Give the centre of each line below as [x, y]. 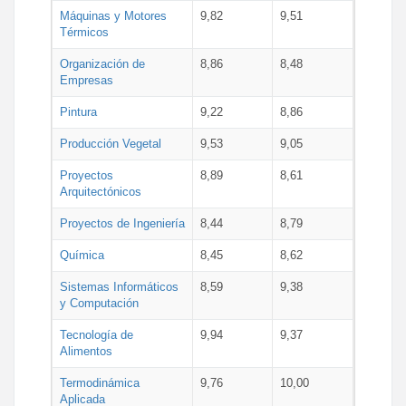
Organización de [102, 64]
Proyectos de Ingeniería [122, 223]
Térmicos [84, 32]
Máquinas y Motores [113, 16]
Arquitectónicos [101, 192]
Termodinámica [100, 383]
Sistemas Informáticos [119, 287]
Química [82, 255]
